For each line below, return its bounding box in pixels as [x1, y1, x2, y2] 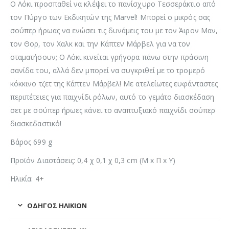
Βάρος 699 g [10, 137, 52, 147]
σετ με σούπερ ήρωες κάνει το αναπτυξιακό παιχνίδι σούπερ [10, 105, 215, 116]
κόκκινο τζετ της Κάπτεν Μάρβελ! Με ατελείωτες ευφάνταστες [10, 79, 218, 89]
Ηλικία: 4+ [10, 174, 44, 184]
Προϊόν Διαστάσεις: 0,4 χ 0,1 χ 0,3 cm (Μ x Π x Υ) [10, 155, 176, 166]
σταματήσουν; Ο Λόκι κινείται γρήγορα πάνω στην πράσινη [10, 52, 209, 62]
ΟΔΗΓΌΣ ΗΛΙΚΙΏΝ [27, 201, 87, 211]
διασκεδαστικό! [10, 119, 61, 129]
